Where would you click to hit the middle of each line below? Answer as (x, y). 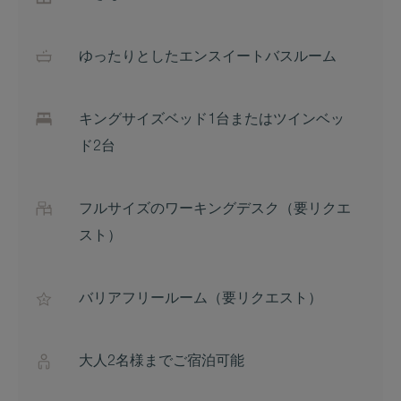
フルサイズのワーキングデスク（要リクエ (215, 210)
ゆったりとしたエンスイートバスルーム (208, 58)
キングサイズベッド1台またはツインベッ (212, 121)
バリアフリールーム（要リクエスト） (200, 300)
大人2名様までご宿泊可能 (162, 363)
